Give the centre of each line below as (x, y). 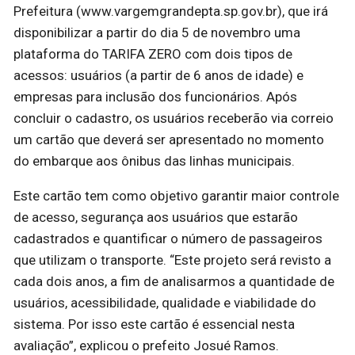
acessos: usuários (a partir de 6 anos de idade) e (158, 76)
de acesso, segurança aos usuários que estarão (156, 218)
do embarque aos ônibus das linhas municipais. (154, 161)
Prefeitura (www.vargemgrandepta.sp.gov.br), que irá (171, 11)
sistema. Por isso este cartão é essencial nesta (154, 324)
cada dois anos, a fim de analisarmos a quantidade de (174, 282)
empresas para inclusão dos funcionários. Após (155, 97)
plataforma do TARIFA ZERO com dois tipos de (153, 54)
